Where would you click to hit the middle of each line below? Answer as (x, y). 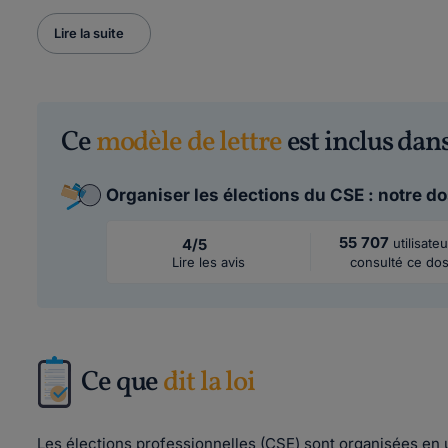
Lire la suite (89, 33)
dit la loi (209, 382)
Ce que (122, 382)
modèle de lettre (188, 142)
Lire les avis (208, 261)
